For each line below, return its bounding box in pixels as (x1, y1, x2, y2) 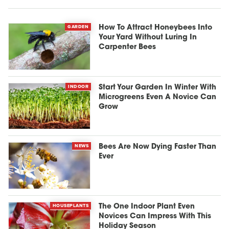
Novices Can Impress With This (99, 212, 212, 220)
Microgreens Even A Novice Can (99, 93, 217, 101)
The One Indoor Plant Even (99, 202, 195, 211)
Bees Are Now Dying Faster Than (99, 143, 217, 151)
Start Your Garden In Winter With (99, 83, 217, 91)
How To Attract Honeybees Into (99, 24, 213, 32)
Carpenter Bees (99, 43, 156, 51)
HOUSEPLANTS (52, 201, 89, 209)
